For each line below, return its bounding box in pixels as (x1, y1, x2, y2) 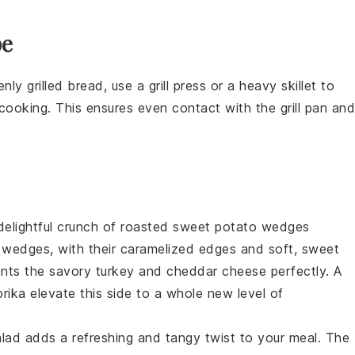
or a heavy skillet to (206, 78, 334, 94)
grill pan (280, 100, 327, 116)
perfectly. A (266, 263, 342, 279)
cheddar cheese (166, 263, 266, 279)
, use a (103, 78, 149, 94)
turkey (95, 263, 135, 279)
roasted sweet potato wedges (120, 219, 310, 235)
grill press (148, 78, 206, 94)
